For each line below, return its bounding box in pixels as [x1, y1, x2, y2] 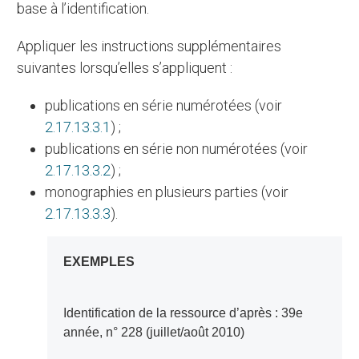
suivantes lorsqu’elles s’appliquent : [17, 58, 233, 76]
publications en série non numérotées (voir [45, 139, 309, 157]
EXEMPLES [71, 254, 135, 268]
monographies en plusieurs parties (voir [45, 183, 289, 200]
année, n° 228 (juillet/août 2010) [63, 325, 244, 339]
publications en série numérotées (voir [45, 96, 283, 114]
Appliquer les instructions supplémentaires [17, 37, 26, 54]
